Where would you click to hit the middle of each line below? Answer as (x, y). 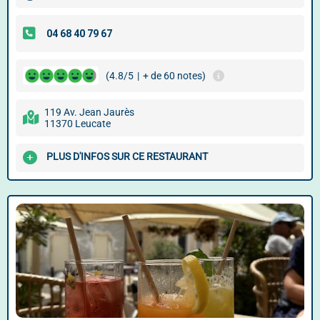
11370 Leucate (77, 124)
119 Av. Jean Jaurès (89, 112)
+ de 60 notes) (174, 76)
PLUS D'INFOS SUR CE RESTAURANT (127, 157)
